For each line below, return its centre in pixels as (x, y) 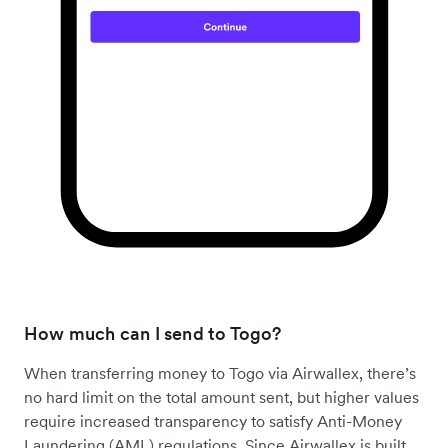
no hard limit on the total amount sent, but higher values (221, 397)
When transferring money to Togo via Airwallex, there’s (220, 373)
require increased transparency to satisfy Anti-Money (213, 421)
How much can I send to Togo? (153, 334)
